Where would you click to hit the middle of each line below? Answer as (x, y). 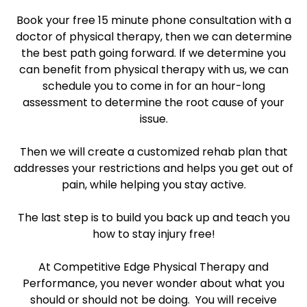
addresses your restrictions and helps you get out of (153, 168)
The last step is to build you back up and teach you (153, 218)
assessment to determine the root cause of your (153, 102)
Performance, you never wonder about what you (153, 283)
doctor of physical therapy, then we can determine (153, 37)
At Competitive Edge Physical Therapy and (153, 267)
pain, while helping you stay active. (153, 185)
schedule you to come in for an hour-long (153, 86)
